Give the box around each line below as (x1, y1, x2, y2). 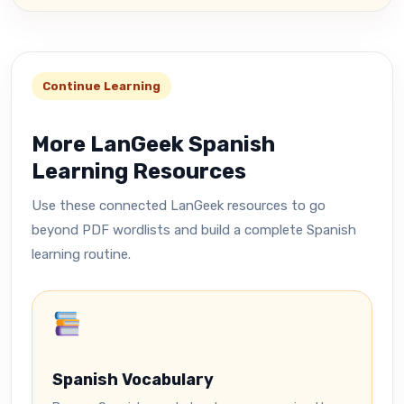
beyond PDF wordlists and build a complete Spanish (32, 222, 356, 238)
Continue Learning (42, 79, 161, 93)
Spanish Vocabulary (52, 370, 214, 390)
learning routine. (32, 246, 131, 262)
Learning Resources (32, 159, 246, 184)
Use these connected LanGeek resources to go (32, 197, 326, 214)
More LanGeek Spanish (32, 132, 275, 157)
